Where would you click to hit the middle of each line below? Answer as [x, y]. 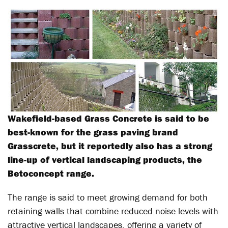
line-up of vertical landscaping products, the [105, 160]
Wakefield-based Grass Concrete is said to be [108, 118]
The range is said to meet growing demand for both [108, 197]
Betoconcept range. [51, 173]
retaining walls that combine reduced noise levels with [113, 211]
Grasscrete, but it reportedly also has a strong [110, 146]
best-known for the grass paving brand [93, 132]
